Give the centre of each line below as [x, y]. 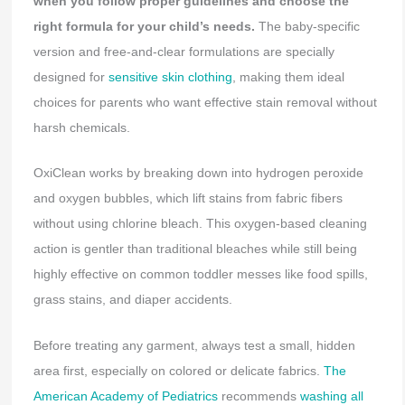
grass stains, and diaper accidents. [132, 300]
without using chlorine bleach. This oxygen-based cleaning [200, 224]
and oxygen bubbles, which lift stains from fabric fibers [188, 198]
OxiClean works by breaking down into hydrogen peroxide [198, 173]
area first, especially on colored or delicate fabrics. [178, 370]
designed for [71, 77]
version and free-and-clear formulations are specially [184, 52]
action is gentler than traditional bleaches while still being [195, 249]
